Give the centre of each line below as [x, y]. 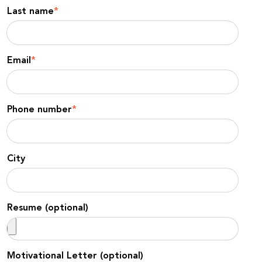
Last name [30, 12]
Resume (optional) [48, 208]
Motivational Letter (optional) [75, 256]
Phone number [39, 110]
